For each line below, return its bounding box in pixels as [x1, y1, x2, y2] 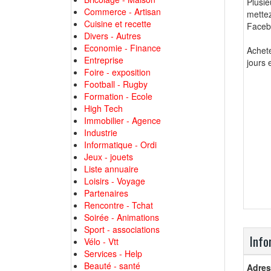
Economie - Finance [84, 42, 161, 54]
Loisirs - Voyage [84, 175, 145, 187]
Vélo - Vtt [84, 235, 119, 247]
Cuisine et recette [84, 18, 151, 30]
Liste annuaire [84, 163, 139, 175]
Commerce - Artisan [84, 5, 161, 18]
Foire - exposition [84, 66, 151, 78]
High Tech [84, 102, 123, 114]
